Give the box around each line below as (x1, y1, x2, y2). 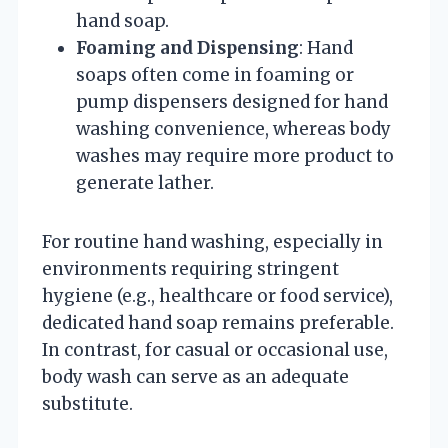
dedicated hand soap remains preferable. (42, 311, 394, 334)
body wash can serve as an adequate (42, 365, 349, 388)
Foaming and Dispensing (76, 36, 299, 59)
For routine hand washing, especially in (42, 230, 383, 253)
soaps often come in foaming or (76, 63, 354, 86)
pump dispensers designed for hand (76, 90, 388, 113)
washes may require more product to (76, 144, 394, 167)
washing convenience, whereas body (76, 117, 391, 140)
